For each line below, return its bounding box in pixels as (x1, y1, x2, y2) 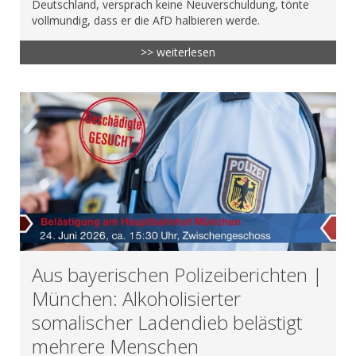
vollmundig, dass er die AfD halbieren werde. (32, 13, 260, 29)
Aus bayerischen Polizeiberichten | (32, 261, 323, 288)
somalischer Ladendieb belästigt (32, 308, 302, 335)
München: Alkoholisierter (32, 284, 241, 311)
